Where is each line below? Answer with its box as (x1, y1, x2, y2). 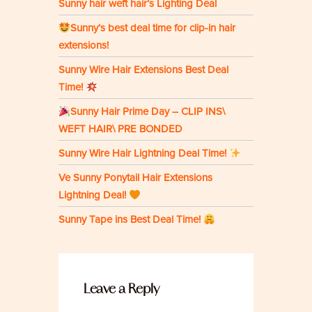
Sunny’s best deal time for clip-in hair (70, 22, 236, 35)
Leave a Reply (84, 280, 160, 297)
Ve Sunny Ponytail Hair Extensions (58, 171, 212, 185)
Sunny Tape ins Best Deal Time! (58, 213, 203, 226)
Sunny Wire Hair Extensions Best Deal (58, 63, 228, 77)
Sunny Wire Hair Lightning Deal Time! (58, 147, 229, 160)
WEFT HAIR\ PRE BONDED (58, 123, 182, 136)
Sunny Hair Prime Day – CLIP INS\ (70, 105, 226, 118)
